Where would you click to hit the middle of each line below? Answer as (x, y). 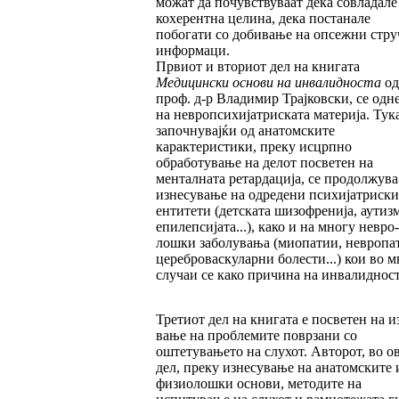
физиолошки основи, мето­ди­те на (258, 384)
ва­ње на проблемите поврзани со (256, 336)
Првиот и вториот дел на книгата (257, 67)
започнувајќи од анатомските (245, 131)
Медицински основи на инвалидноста (268, 83)
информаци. (192, 51)
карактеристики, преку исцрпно (253, 147)
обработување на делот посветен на (264, 163)
